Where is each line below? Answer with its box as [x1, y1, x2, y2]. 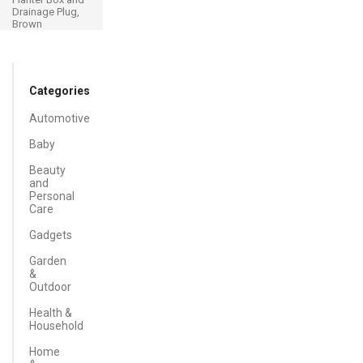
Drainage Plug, [12, 6, 79, 18]
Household [29, 319, 83, 332]
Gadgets [29, 228, 72, 241]
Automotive [29, 112, 90, 125]
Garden [29, 254, 66, 267]
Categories [29, 84, 90, 97]
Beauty [29, 164, 66, 177]
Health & [29, 306, 72, 319]
